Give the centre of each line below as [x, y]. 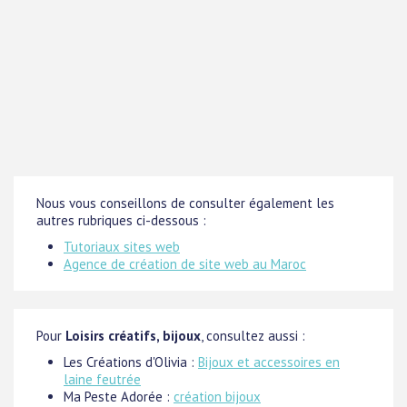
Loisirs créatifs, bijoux [133, 336]
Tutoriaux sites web [122, 247]
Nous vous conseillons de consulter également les [185, 203]
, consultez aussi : [253, 336]
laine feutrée [102, 380]
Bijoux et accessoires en [269, 362]
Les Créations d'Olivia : [131, 362]
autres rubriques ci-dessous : [121, 221]
